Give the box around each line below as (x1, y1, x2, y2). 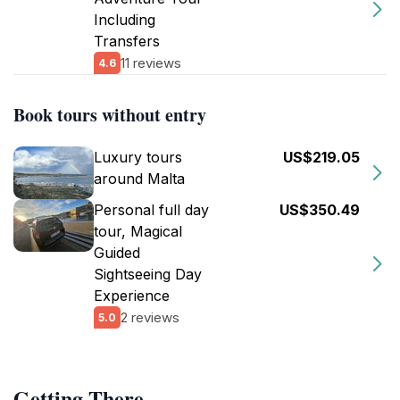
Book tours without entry (13, 102, 206, 128)
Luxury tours (94, 148, 182, 166)
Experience (94, 287, 170, 304)
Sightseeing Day (94, 265, 202, 283)
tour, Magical (94, 222, 182, 240)
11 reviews (121, 54, 181, 71)
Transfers (94, 32, 160, 50)
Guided (94, 244, 140, 262)
